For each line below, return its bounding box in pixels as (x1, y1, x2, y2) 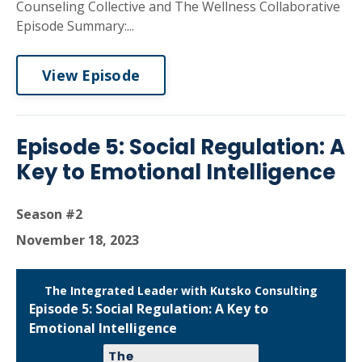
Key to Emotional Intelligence (16, 158, 335, 187)
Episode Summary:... (16, 17, 134, 35)
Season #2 (16, 205, 82, 223)
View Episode (42, 65, 140, 85)
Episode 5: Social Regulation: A (16, 133, 345, 162)
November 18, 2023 (16, 231, 139, 249)
